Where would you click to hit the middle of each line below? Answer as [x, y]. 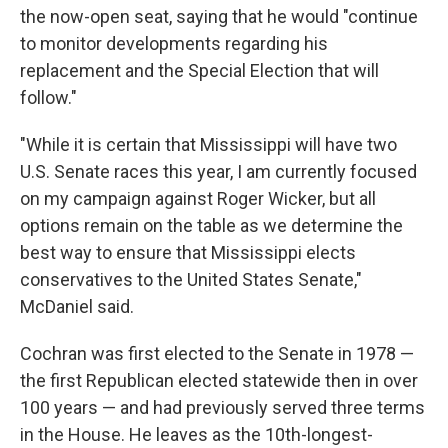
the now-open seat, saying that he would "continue [219, 17]
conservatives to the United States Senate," [191, 280]
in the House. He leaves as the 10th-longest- [196, 435]
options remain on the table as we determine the [211, 226]
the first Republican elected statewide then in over [219, 381]
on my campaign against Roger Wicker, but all [198, 199]
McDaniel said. [77, 307]
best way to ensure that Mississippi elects [188, 253]
